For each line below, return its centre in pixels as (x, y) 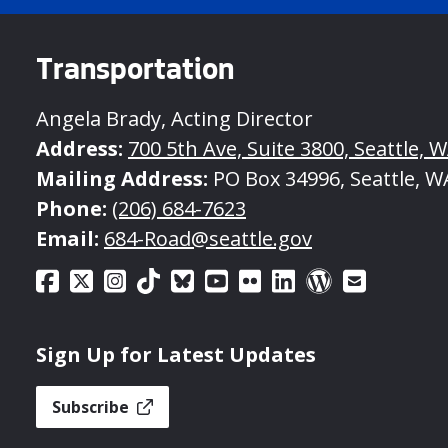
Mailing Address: (122, 178)
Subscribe (92, 406)
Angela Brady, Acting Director (174, 118)
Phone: (71, 208)
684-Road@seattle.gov (208, 238)
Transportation (135, 71)
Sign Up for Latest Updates (176, 354)
